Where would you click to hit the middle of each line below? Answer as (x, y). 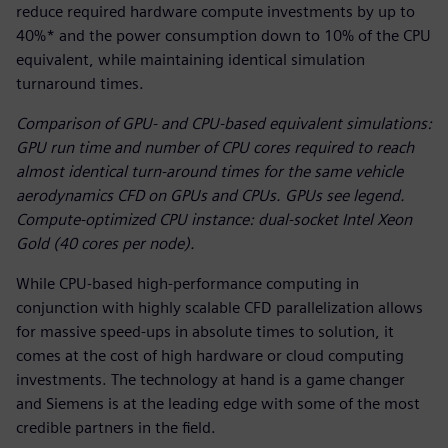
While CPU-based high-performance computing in (187, 283)
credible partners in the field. (116, 427)
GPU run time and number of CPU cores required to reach (215, 147)
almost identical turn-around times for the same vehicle (209, 171)
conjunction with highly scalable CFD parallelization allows (219, 307)
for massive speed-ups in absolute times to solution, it (205, 331)
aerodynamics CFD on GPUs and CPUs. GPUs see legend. (210, 195)
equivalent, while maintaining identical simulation (190, 59)
